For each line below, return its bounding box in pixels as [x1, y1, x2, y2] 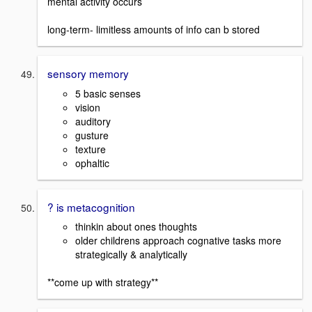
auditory [75, 114, 111, 128]
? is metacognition [47, 198, 135, 214]
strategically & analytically [75, 247, 187, 262]
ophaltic [75, 155, 109, 170]
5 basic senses [75, 86, 141, 100]
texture [75, 141, 106, 156]
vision [75, 100, 100, 114]
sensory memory [47, 65, 129, 81]
